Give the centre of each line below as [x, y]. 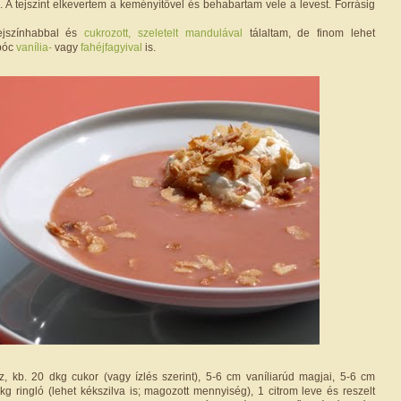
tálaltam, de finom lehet [309, 33]
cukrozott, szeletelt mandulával [163, 33]
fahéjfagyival [111, 47]
